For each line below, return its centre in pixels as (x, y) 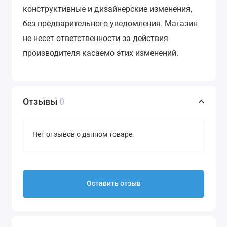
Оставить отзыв (113, 184)
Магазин (181, 24)
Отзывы (41, 101)
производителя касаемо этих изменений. (101, 53)
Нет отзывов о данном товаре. (83, 135)
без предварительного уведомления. (94, 24)
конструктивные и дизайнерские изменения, (107, 9)
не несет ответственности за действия (96, 39)
